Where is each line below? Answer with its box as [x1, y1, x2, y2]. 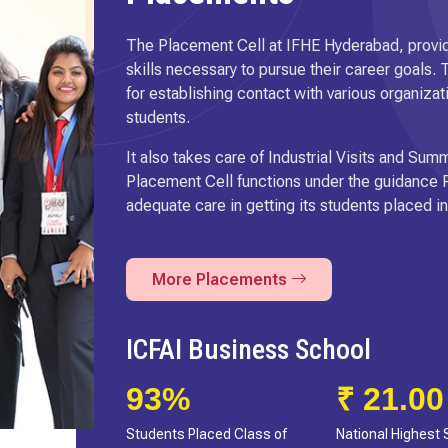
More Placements [151, 269, 291, 289]
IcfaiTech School [126, 333, 312, 367]
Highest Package [336, 426, 443, 443]
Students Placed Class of [126, 426, 287, 443]
